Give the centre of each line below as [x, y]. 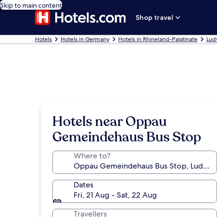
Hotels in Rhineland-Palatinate [158, 39]
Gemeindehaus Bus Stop [127, 137]
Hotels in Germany [85, 39]
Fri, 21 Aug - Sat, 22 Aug [115, 195]
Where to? [92, 156]
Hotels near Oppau [109, 122]
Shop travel [155, 17]
